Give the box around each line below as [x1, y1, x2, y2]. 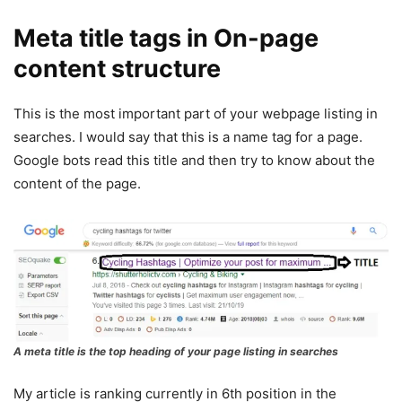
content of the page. [13, 175, 141, 193]
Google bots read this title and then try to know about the [13, 152, 375, 170]
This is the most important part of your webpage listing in [13, 105, 378, 123]
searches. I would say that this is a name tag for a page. [13, 128, 363, 146]
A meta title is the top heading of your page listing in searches [13, 345, 338, 359]
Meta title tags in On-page [13, 23, 319, 54]
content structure [13, 54, 221, 84]
